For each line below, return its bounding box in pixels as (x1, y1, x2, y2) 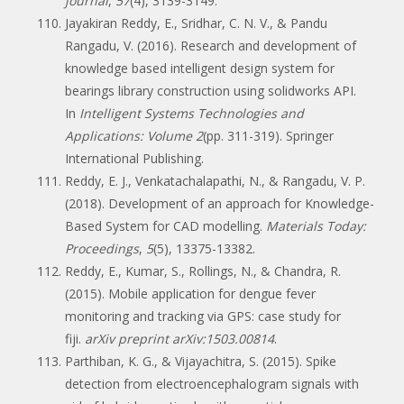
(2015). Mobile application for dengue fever (65, 284, 316, 302)
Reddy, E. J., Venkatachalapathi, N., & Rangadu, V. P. (65, 171, 365, 189)
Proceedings (65, 239, 139, 257)
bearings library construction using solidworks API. (65, 81, 356, 99)
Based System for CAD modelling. (65, 216, 266, 234)
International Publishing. (65, 149, 204, 167)
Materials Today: (266, 216, 366, 234)
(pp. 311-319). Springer (203, 126, 334, 144)
